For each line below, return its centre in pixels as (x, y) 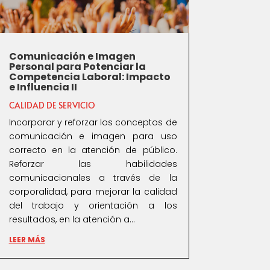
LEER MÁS (27, 240)
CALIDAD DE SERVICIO (52, 105)
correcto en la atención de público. (93, 150)
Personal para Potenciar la (77, 67)
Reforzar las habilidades (93, 164)
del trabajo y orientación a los (93, 206)
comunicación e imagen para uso (93, 137)
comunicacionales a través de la (93, 178)
